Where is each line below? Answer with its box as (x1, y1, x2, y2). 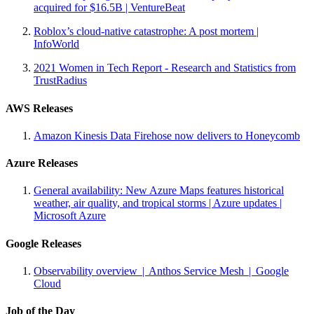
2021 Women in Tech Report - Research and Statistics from (34, 62, 296, 74)
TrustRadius (34, 74, 87, 87)
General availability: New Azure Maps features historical (34, 184, 284, 197)
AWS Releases (6, 102, 73, 114)
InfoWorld (34, 38, 79, 50)
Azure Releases (6, 157, 78, 170)
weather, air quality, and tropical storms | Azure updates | (34, 197, 282, 210)
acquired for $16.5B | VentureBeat (34, 1, 185, 14)
